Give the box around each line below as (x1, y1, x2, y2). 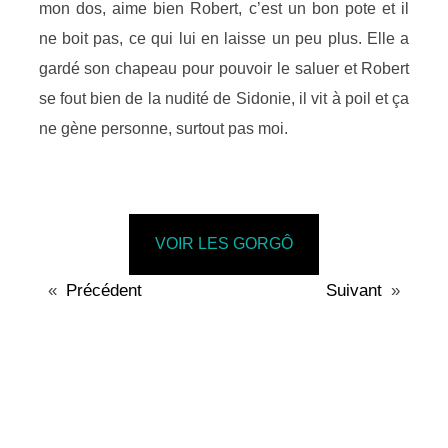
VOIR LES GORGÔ (155, 235, 293, 253)
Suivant (326, 280, 383, 300)
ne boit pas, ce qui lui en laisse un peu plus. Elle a (38, 29, 410, 47)
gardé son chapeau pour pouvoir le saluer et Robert (38, 59, 410, 77)
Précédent (65, 280, 142, 300)
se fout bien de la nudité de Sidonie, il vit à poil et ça (38, 89, 410, 107)
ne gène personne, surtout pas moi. (38, 119, 288, 137)
